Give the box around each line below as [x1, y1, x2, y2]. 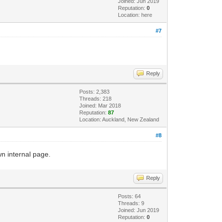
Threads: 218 [79, 95, 112, 102]
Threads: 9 [118, 200, 145, 206]
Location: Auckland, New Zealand [79, 116, 160, 122]
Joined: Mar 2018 [79, 102, 121, 109]
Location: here [118, 11, 153, 18]
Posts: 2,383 [79, 88, 110, 95]
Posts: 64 [118, 193, 141, 199]
